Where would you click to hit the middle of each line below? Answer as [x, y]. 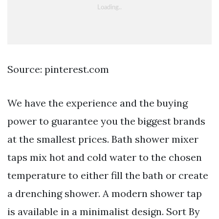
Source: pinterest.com [58, 69]
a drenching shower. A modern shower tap [105, 194]
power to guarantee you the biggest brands [106, 121]
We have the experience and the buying [98, 103]
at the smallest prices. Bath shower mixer [103, 139]
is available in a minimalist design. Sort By [104, 212]
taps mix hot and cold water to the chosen [105, 157]
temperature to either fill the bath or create [108, 175]
